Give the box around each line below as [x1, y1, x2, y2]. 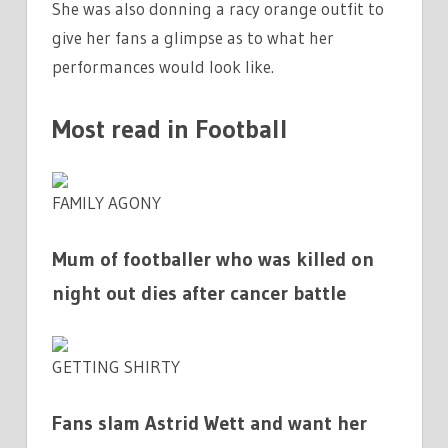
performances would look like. [52, 56, 274, 78]
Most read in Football [52, 112, 288, 145]
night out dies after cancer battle [52, 281, 346, 306]
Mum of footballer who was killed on [52, 247, 374, 272]
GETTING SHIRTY [52, 355, 180, 377]
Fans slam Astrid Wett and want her [52, 411, 367, 436]
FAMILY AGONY [52, 191, 161, 213]
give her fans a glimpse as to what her [52, 27, 334, 49]
